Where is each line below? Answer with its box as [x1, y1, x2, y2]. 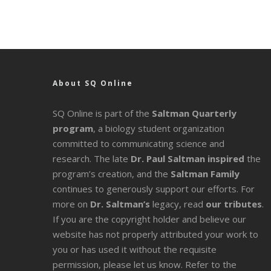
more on [53, 197, 90, 210]
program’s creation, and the [53, 167, 168, 180]
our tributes [206, 197, 262, 210]
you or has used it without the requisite [53, 243, 217, 255]
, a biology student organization [93, 122, 224, 134]
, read [179, 197, 206, 210]
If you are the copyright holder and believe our [53, 212, 246, 225]
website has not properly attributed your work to [53, 227, 258, 240]
